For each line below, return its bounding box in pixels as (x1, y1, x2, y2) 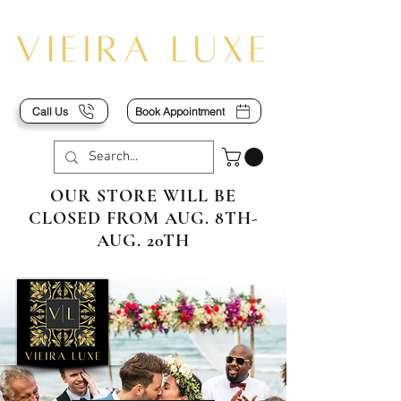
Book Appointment (135, 104, 225, 118)
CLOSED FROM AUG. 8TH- (29, 207, 258, 229)
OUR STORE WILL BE (50, 184, 236, 207)
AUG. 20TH (97, 229, 190, 252)
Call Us (31, 104, 68, 118)
